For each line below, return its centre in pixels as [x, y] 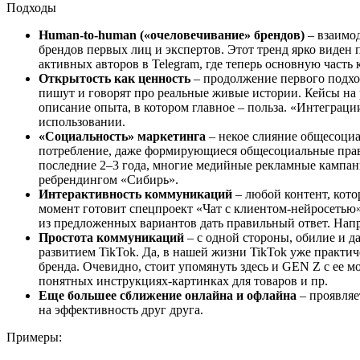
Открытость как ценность [115, 78]
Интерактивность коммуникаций [135, 194]
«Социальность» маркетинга [122, 136]
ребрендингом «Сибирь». [108, 179]
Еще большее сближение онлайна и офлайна [168, 295]
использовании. [84, 121]
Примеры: [37, 337]
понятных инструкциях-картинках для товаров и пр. [185, 280]
